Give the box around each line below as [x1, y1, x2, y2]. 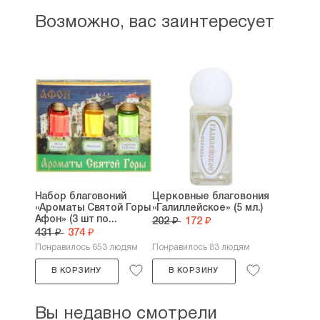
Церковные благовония [151, 192, 269, 201]
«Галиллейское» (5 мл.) [151, 204, 264, 213]
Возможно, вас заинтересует [34, 15, 274, 31]
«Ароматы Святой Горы [34, 204, 151, 213]
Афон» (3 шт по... [34, 215, 117, 224]
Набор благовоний [34, 192, 126, 201]
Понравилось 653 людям [34, 244, 138, 251]
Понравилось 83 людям [151, 244, 250, 251]
